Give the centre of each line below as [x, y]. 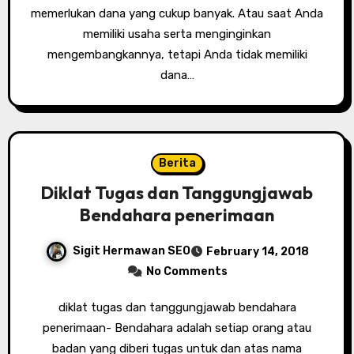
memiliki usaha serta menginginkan [177, 34]
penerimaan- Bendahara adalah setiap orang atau [177, 328]
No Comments [186, 271]
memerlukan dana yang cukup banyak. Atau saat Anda [177, 13]
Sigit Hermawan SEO [131, 250]
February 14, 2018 [257, 251]
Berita [177, 163]
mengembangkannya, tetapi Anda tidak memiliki [177, 54]
